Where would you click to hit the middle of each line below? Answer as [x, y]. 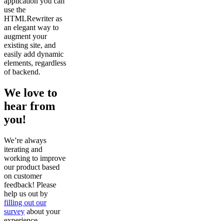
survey [14, 212]
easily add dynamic [34, 54]
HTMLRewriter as [33, 19]
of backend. [22, 72]
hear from [30, 106]
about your [42, 212]
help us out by [26, 194]
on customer [23, 176]
